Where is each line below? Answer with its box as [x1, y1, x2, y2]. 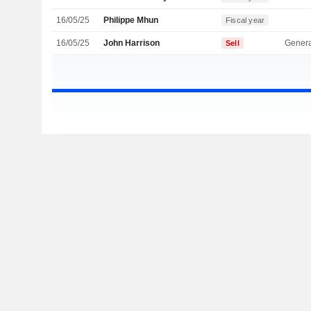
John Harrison [103, 38, 160, 49]
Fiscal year [226, 16, 265, 25]
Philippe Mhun [103, 15, 159, 26]
